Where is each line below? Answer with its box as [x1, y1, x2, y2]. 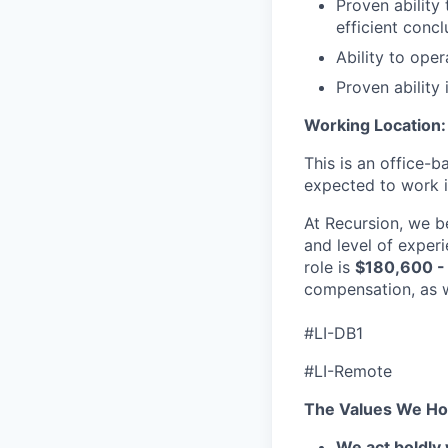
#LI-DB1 [304, 322, 363, 343]
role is [304, 256, 355, 277]
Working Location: [304, 114, 446, 135]
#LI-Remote [304, 360, 392, 381]
